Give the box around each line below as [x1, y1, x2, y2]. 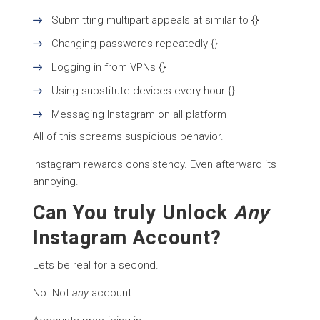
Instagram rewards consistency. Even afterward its [33, 158, 276, 171]
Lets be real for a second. [33, 259, 159, 271]
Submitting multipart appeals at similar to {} [51, 14, 259, 26]
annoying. [33, 175, 79, 188]
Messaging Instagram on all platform [51, 108, 226, 121]
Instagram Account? [33, 224, 221, 252]
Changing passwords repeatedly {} [51, 37, 218, 50]
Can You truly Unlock [33, 199, 234, 227]
